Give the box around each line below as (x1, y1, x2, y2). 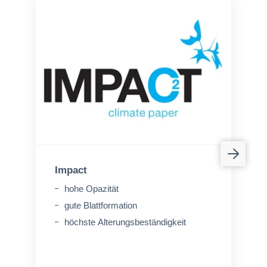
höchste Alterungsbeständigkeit (64, 217, 186, 227)
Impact (55, 164, 87, 176)
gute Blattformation (64, 200, 137, 210)
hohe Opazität (64, 184, 119, 194)
